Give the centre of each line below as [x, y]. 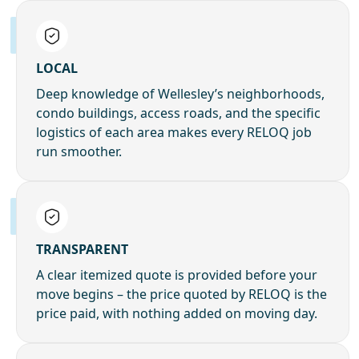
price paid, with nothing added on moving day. [177, 314]
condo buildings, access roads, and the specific [178, 113]
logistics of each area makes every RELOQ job [174, 133]
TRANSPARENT [82, 250]
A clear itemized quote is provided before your [177, 275]
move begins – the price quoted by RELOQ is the [182, 294]
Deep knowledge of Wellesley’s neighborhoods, [180, 94]
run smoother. [79, 152]
